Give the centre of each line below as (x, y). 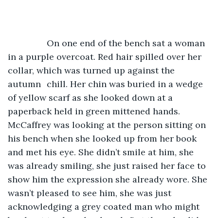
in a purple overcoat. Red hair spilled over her (106, 56)
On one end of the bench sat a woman (32, 43)
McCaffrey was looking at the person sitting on (108, 125)
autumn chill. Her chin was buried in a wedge (26, 84)
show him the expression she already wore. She (109, 179)
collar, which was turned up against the (92, 70)
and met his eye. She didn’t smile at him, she (102, 152)
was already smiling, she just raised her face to (108, 165)
